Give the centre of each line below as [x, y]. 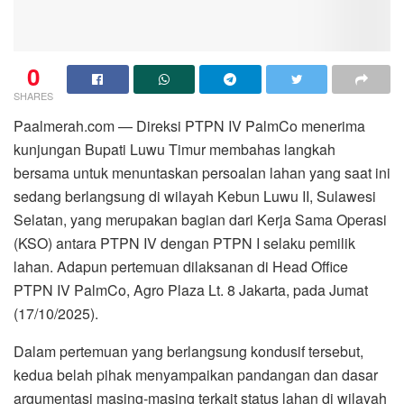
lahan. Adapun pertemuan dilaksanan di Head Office [181, 266]
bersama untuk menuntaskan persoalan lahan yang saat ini [202, 172]
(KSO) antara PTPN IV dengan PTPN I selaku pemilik [184, 243]
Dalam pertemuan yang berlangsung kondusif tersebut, [188, 351]
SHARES [33, 95]
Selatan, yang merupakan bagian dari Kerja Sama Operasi [200, 219]
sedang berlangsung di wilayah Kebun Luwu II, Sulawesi [195, 196]
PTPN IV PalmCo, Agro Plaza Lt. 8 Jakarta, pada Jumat [191, 289]
